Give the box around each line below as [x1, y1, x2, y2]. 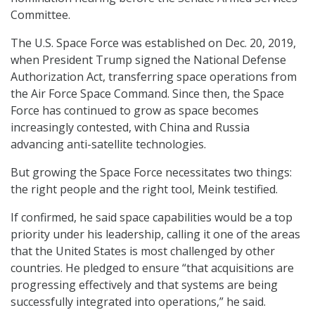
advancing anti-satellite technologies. [11, 136, 206, 153]
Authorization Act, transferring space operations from [11, 69, 297, 85]
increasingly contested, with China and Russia [11, 120, 250, 136]
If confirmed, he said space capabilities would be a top [11, 210, 292, 226]
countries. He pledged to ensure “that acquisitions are [11, 260, 294, 276]
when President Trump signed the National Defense [11, 52, 286, 68]
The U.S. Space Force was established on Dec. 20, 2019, [11, 35, 296, 51]
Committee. [11, 7, 70, 23]
